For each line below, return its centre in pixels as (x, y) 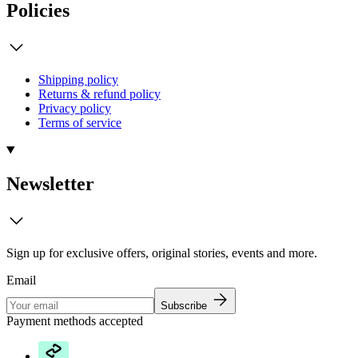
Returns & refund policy (99, 94)
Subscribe (184, 305)
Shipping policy (78, 80)
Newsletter (50, 184)
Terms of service (80, 123)
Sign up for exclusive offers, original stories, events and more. (162, 253)
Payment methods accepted (75, 320)
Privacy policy (75, 109)
